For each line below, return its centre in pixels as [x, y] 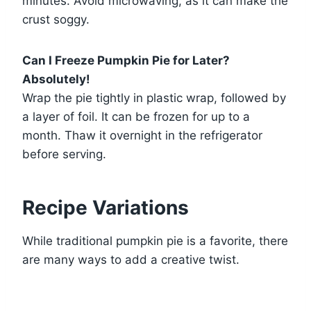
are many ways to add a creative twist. [131, 260]
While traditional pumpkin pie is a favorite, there [155, 241]
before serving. [64, 154]
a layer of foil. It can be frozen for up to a [136, 117]
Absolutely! [56, 79]
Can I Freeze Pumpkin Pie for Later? [126, 61]
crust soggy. [56, 20]
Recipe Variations [106, 208]
